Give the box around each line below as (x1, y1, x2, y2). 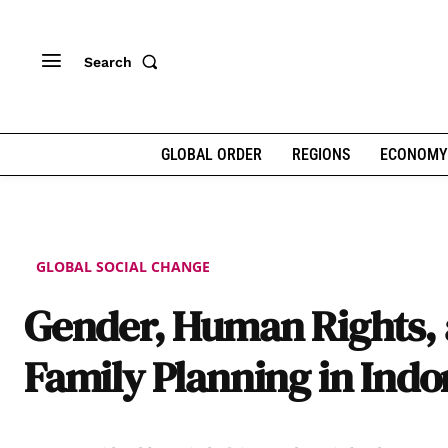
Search (84, 53, 132, 70)
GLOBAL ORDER (160, 145, 262, 164)
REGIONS (291, 145, 350, 164)
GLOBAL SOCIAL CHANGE (36, 256, 210, 276)
